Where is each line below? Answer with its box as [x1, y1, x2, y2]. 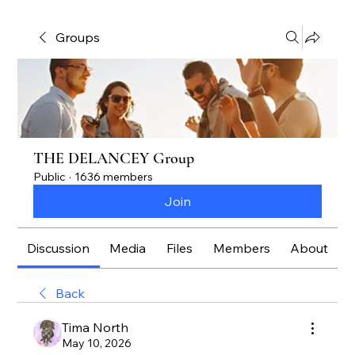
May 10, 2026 [62, 336, 132, 350]
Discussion [27, 240, 90, 256]
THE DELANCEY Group [33, 149, 195, 168]
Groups [55, 29, 101, 45]
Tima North [62, 319, 129, 335]
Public [33, 170, 67, 184]
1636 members [74, 170, 154, 184]
